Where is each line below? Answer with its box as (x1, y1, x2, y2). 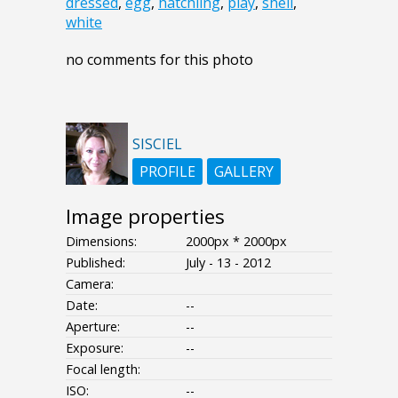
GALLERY (214, 162, 274, 182)
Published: (66, 254, 125, 272)
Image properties (66, 203, 225, 231)
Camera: (66, 275, 114, 293)
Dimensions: (66, 233, 137, 251)
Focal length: (66, 361, 140, 378)
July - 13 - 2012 (186, 254, 271, 272)
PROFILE (139, 162, 195, 182)
